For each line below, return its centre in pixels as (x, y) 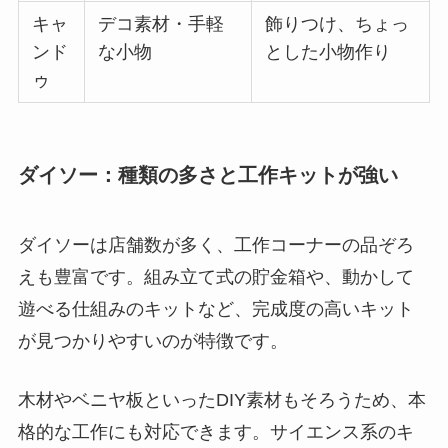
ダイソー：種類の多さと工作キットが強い (207, 175)
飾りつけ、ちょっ (337, 24)
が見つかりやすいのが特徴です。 (152, 340)
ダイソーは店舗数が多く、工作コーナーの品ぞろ (215, 244)
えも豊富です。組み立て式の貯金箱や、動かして (215, 276)
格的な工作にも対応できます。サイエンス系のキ (215, 431)
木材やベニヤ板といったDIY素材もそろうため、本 (221, 399)
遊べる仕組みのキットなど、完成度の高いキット (215, 308)
